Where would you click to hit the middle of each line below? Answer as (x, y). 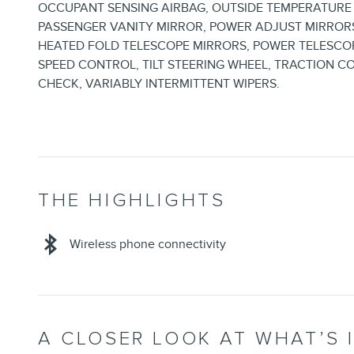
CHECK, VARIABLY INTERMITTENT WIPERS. (159, 84)
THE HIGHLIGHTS (132, 201)
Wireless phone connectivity (148, 245)
